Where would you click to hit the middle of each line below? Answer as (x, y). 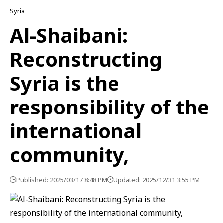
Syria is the (65, 83)
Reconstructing (86, 59)
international (76, 131)
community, (69, 155)
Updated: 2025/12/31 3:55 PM (157, 180)
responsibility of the (110, 107)
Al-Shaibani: (69, 35)
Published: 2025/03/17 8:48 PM (62, 180)
